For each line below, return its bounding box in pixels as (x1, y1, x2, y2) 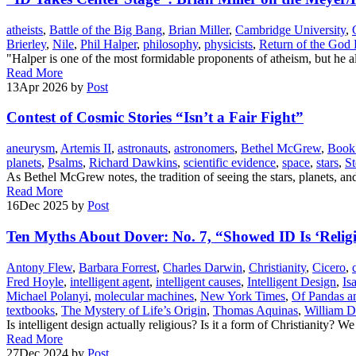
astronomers (174, 141, 234, 156)
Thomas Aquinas (213, 303, 298, 317)
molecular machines (95, 288, 194, 303)
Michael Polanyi (6, 288, 88, 303)
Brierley (6, 37, 46, 51)
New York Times (200, 288, 285, 303)
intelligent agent (70, 274, 149, 288)
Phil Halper (80, 37, 137, 51)
